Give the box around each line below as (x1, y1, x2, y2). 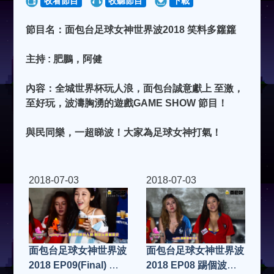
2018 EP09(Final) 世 (29, 259, 119, 270)
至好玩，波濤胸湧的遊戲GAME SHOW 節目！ (26, 98, 228, 109)
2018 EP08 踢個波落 (146, 260, 237, 271)
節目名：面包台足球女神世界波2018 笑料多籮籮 (26, 24, 237, 35)
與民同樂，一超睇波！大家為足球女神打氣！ (26, 127, 222, 138)
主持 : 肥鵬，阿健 (26, 54, 103, 65)
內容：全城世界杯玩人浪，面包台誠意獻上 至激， (26, 83, 244, 94)
